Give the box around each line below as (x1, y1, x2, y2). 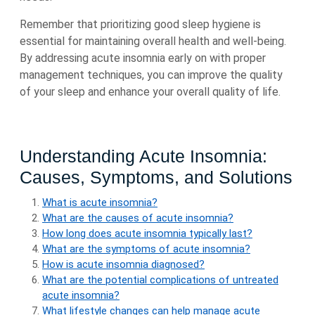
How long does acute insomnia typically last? (42, 227, 252, 240)
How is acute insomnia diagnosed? (42, 258, 205, 271)
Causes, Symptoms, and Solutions (20, 167, 292, 187)
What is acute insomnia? (42, 196, 157, 209)
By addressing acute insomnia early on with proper (20, 51, 266, 65)
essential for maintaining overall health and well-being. (20, 34, 286, 48)
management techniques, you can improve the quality (20, 68, 283, 82)
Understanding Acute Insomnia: (20, 146, 267, 166)
